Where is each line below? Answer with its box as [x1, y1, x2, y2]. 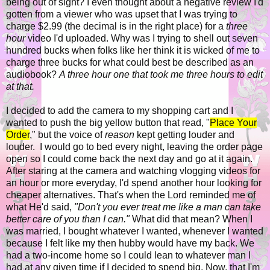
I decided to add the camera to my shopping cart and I [6, 105, 233, 116]
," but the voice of [30, 130, 105, 140]
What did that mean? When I [130, 214, 253, 225]
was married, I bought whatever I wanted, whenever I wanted [6, 226, 263, 237]
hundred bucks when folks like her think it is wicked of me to [6, 45, 260, 56]
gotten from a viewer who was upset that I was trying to [6, 9, 237, 20]
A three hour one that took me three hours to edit [59, 69, 263, 80]
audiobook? [6, 69, 59, 80]
